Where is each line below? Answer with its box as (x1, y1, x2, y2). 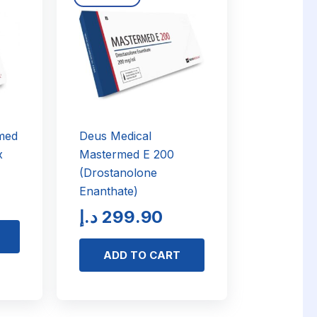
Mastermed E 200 (79, 147, 174, 162)
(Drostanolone (79, 166, 157, 180)
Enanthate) (79, 184, 138, 199)
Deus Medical (79, 129, 151, 144)
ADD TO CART (103, 248, 180, 263)
